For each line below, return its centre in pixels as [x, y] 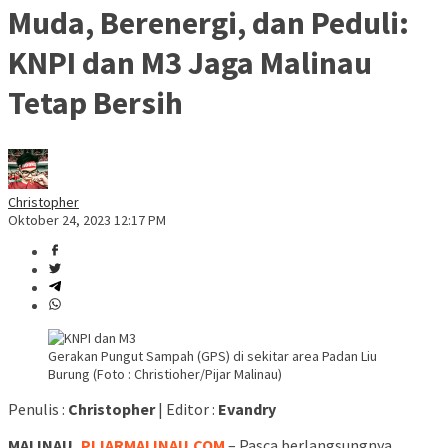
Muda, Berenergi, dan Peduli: [208, 22]
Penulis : [38, 409]
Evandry [247, 409]
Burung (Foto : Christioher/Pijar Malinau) [165, 374]
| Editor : [186, 409]
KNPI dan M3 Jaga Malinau [190, 62]
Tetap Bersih [95, 102]
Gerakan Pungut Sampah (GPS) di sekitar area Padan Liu [212, 356]
